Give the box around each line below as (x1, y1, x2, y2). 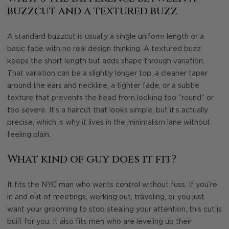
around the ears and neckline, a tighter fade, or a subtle (7, 82, 199, 89)
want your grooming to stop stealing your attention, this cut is (7, 205, 222, 213)
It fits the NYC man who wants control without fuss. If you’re (7, 181, 217, 189)
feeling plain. (7, 131, 51, 139)
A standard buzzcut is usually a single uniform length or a (7, 33, 204, 40)
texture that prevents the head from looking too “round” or (7, 94, 214, 102)
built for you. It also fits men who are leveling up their (7, 218, 192, 225)
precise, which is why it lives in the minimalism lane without (7, 119, 210, 126)
